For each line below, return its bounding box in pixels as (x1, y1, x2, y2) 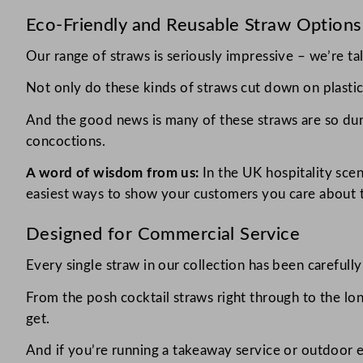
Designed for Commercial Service (26, 224, 301, 243)
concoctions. (26, 134, 106, 148)
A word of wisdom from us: (26, 166, 199, 181)
